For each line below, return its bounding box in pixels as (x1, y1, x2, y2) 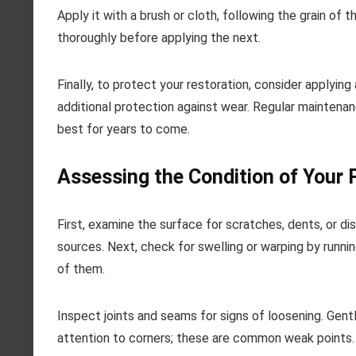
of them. (57, 261, 105, 277)
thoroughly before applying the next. (57, 30, 261, 46)
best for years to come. (57, 122, 190, 137)
